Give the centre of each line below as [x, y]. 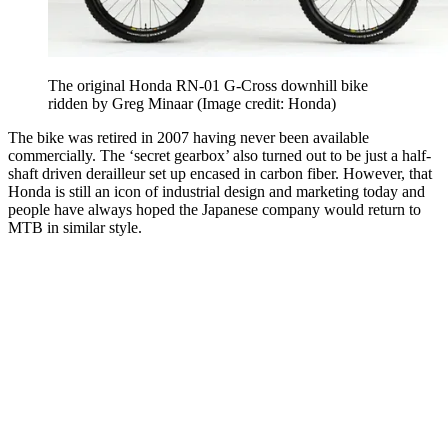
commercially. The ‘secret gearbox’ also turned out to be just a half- [219, 155]
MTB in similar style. [75, 227]
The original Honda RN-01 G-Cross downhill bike [208, 85]
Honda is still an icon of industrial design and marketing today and [216, 191]
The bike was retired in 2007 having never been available [188, 137]
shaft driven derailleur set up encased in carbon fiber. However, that [220, 173]
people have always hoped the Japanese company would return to [214, 209]
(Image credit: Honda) [266, 103]
